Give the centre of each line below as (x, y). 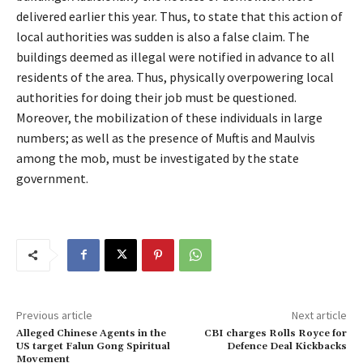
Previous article (54, 315)
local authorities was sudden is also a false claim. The (163, 36)
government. (53, 178)
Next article (319, 315)
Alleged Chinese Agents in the (91, 333)
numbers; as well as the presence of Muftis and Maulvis (166, 137)
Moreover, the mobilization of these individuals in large (169, 117)
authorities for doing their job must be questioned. (156, 97)
